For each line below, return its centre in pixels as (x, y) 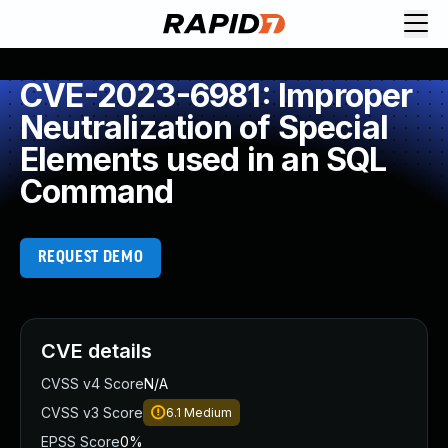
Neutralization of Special (204, 127)
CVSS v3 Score (92, 412)
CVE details (96, 351)
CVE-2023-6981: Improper (216, 95)
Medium (208, 412)
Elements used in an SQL (203, 159)
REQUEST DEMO (90, 257)
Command (97, 191)
